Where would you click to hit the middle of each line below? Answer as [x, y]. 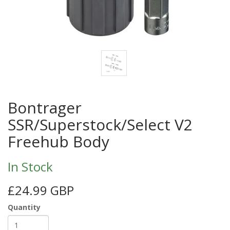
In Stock [30, 167]
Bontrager [45, 108]
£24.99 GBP [41, 190]
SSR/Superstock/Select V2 [100, 125]
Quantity [24, 207]
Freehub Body [59, 142]
